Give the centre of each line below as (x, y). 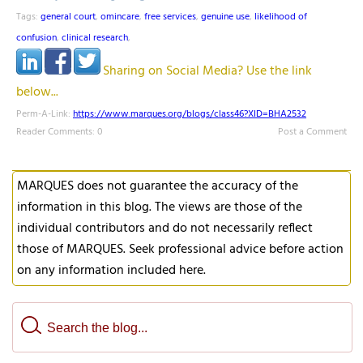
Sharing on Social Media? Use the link (207, 71)
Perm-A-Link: (45, 114)
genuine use (225, 17)
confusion (36, 38)
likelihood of (281, 17)
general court (68, 17)
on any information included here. (111, 271)
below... (37, 92)
